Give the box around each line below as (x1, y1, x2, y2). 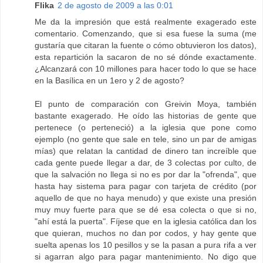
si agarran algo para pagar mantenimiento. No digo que (35, 251, 257, 261)
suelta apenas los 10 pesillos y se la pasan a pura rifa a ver (35, 240, 257, 249)
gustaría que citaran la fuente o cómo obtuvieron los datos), (35, 40, 257, 50)
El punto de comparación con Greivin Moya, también (35, 99, 257, 109)
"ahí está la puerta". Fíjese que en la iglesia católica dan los (35, 216, 257, 226)
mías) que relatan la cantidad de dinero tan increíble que (35, 146, 257, 156)
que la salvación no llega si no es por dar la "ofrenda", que (35, 169, 257, 179)
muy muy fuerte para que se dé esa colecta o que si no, (35, 204, 257, 214)
